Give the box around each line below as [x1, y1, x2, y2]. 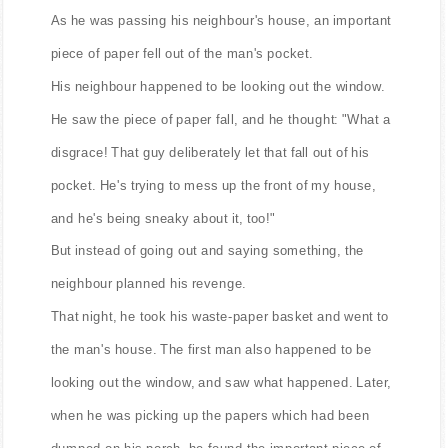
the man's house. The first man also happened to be [50, 341, 372, 357]
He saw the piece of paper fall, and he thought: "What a [50, 111, 391, 127]
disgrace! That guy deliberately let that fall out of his [50, 144, 370, 160]
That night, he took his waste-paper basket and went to [50, 308, 389, 324]
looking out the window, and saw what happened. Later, [50, 374, 392, 390]
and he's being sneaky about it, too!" [50, 210, 275, 226]
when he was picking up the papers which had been [50, 407, 370, 423]
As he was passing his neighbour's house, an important [50, 12, 392, 28]
